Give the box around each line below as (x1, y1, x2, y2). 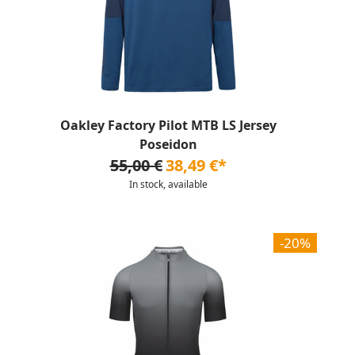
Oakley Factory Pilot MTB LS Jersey (59, 116, 277, 134)
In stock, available (128, 177, 208, 191)
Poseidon (139, 136, 197, 153)
